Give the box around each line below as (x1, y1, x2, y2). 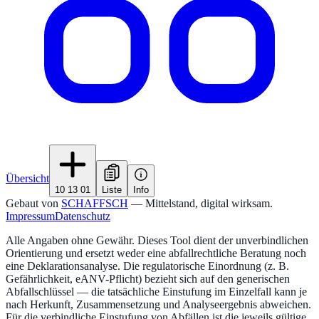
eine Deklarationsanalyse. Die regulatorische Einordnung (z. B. (6, 259, 289, 272)
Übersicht (6, 172, 49, 184)
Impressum (6, 209, 55, 222)
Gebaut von (6, 197, 58, 209)
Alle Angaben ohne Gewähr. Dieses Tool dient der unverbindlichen (6, 234, 308, 246)
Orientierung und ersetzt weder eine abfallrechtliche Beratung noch (6, 246, 306, 259)
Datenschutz (55, 209, 110, 222)
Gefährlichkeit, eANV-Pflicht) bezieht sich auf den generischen (6, 272, 290, 285)
